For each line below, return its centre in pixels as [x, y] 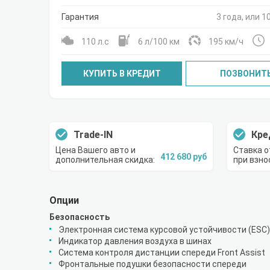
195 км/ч [226, 41]
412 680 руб [184, 156]
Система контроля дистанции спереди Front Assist [162, 253]
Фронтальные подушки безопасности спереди [152, 264]
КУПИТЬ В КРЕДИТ [122, 74]
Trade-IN [93, 134]
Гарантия [80, 17]
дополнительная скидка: [105, 160]
